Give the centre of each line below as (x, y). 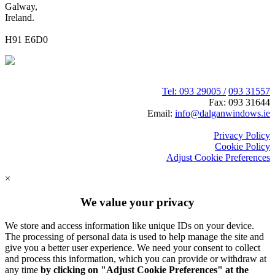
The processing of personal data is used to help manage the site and (134, 237)
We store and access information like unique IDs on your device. (130, 226)
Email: (161, 113)
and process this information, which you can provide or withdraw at (136, 259)
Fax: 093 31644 (239, 102)
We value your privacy (137, 202)
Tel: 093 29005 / (194, 91)
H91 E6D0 (26, 39)
